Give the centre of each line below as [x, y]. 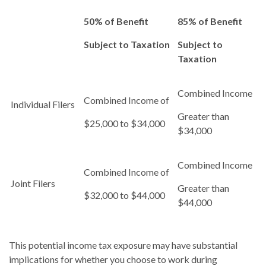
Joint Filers [33, 183]
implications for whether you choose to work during [113, 259]
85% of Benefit [210, 21]
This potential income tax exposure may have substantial [123, 245]
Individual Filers [45, 104]
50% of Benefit [116, 21]
